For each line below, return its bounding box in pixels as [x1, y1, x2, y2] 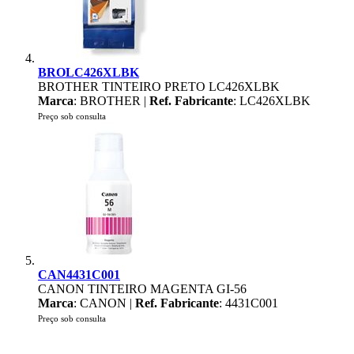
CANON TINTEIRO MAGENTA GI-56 [38, 282, 247, 296]
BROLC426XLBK [38, 66, 139, 79]
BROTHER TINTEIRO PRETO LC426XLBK [38, 80, 280, 93]
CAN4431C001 [38, 268, 120, 281]
